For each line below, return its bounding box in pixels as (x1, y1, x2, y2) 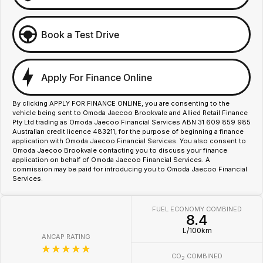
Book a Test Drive (41, 28, 119, 41)
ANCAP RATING (42, 232, 90, 241)
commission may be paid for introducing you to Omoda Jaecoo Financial (12, 165, 247, 173)
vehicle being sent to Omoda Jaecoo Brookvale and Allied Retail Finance (12, 109, 248, 117)
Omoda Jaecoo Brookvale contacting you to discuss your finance (12, 146, 227, 154)
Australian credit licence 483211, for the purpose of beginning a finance (12, 127, 244, 136)
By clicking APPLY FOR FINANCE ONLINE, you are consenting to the (12, 99, 230, 107)
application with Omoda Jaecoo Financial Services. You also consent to (12, 137, 246, 145)
